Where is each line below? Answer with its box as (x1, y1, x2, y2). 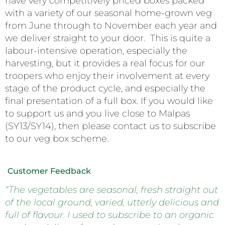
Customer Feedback (8, 166, 91, 176)
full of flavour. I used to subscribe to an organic (5, 209, 214, 221)
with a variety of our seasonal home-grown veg (5, 7, 212, 19)
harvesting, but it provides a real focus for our (5, 57, 205, 69)
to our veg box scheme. (5, 133, 116, 144)
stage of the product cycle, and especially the (5, 82, 205, 94)
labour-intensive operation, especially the (5, 45, 187, 56)
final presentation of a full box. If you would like (5, 95, 213, 106)
